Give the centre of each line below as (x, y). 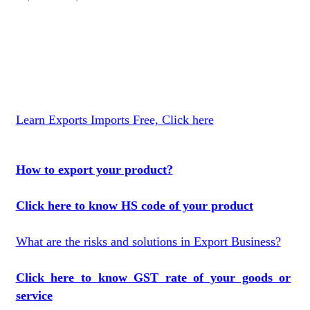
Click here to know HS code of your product (134, 206)
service (34, 295)
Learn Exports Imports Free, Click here (115, 120)
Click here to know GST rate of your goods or (153, 277)
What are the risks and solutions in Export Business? (148, 241)
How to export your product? (94, 170)
